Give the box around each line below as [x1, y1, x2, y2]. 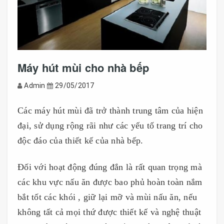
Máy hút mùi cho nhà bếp [17, 59, 149, 75]
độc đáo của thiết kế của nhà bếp [17, 135, 140, 145]
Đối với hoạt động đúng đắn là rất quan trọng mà [17, 161, 202, 172]
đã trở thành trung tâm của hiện [81, 105, 203, 115]
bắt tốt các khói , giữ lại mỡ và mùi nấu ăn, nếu [17, 191, 197, 202]
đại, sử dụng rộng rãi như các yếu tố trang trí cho [17, 120, 203, 130]
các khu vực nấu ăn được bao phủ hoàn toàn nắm [17, 176, 202, 187]
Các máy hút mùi [17, 105, 82, 115]
